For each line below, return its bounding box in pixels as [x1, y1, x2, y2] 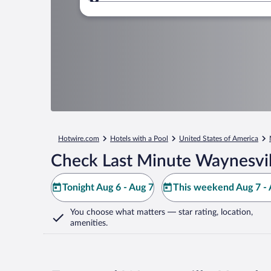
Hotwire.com [58, 135, 99, 142]
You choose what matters [70, 208, 165, 217]
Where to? [114, 2, 158, 12]
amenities [70, 219, 106, 227]
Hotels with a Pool [110, 135, 168, 142]
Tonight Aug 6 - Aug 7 [62, 183, 154, 192]
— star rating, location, [165, 208, 253, 217]
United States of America [179, 135, 258, 142]
